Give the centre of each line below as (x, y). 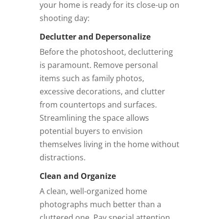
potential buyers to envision (91, 131)
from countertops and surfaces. (98, 104)
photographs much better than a (100, 204)
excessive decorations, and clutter (102, 91)
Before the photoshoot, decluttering (106, 52)
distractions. (62, 157)
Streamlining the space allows (94, 118)
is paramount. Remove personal (99, 65)
